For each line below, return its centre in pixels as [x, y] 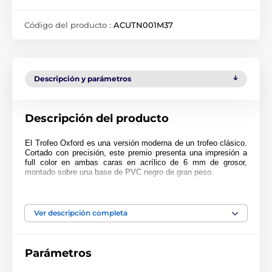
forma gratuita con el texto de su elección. [99, 198]
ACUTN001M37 [143, 25]
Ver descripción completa [81, 213]
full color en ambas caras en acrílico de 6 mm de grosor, [136, 162]
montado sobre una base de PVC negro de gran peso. [119, 172]
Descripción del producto [97, 118]
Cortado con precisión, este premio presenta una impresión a [136, 153]
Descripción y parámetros [83, 79]
